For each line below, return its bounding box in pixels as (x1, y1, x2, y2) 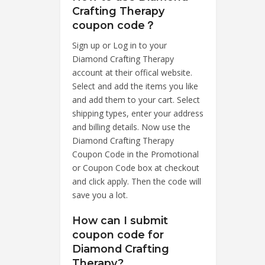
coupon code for (72, 228, 164, 241)
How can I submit (72, 214, 168, 227)
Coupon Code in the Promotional (72, 148, 199, 160)
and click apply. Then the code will (72, 175, 201, 187)
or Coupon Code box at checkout (72, 161, 199, 173)
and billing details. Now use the (72, 121, 190, 132)
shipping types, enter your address (72, 107, 203, 119)
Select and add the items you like (72, 80, 198, 92)
